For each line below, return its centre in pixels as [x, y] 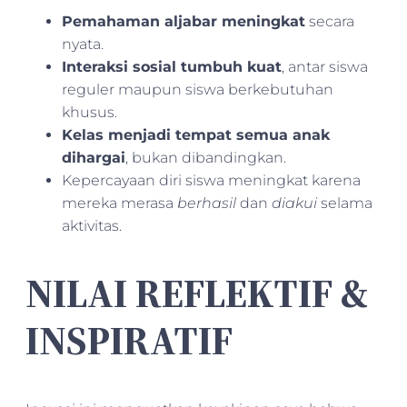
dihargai [94, 157]
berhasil [207, 203]
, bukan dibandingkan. [206, 157]
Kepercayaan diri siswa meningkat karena [211, 180]
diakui [294, 203]
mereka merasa [119, 203]
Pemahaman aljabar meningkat [184, 21]
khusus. [89, 112]
